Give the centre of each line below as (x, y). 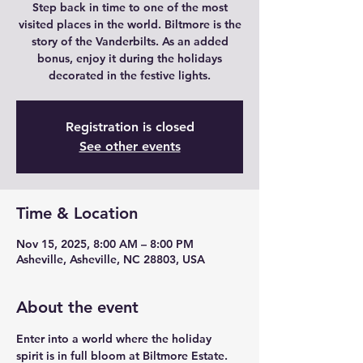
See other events (130, 146)
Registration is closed (130, 127)
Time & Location (77, 213)
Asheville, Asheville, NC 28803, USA (111, 259)
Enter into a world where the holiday (115, 339)
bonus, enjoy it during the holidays (130, 58)
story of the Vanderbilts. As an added (130, 41)
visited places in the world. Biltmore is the (130, 24)
